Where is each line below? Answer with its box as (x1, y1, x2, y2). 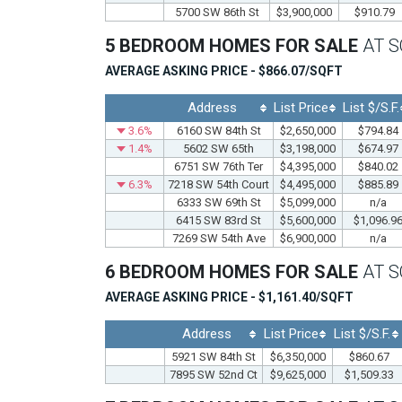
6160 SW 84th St (176, 123, 261, 137)
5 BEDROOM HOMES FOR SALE (105, 34, 363, 57)
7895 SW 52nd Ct (170, 367, 258, 381)
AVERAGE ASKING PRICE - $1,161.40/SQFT (105, 289, 354, 304)
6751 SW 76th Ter (174, 159, 263, 173)
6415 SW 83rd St (176, 213, 261, 227)
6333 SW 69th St (176, 195, 261, 209)
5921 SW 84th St (171, 349, 256, 363)
